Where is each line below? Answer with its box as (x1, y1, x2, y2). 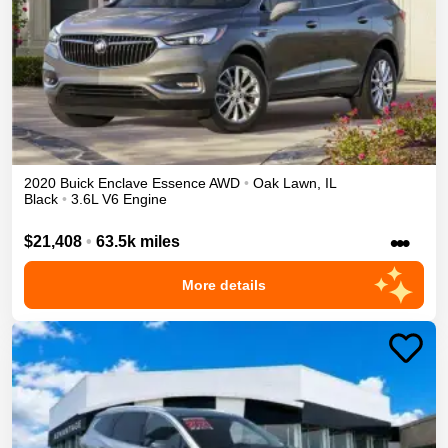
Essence (152, 174, 206, 191)
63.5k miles (96, 232, 180, 250)
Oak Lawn (253, 174, 317, 191)
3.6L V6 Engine (71, 190, 167, 207)
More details (182, 276, 266, 293)
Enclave (98, 174, 148, 191)
